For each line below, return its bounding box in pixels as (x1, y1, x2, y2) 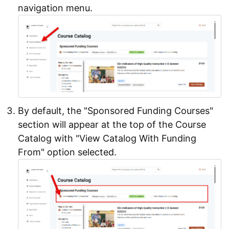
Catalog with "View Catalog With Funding (18, 132, 196, 144)
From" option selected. (18, 146, 117, 157)
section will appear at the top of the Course (18, 119, 206, 130)
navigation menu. (18, 3, 93, 14)
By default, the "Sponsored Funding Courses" (18, 105, 213, 116)
